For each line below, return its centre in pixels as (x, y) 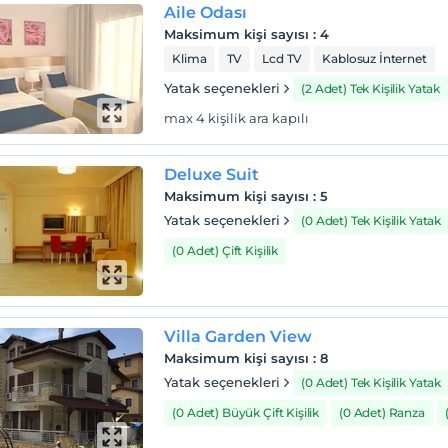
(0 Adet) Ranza (382, 412)
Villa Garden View (238, 336)
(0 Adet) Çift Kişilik (225, 250)
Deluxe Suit (212, 174)
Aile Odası (206, 12)
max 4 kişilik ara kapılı (237, 118)
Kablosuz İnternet (374, 58)
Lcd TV (282, 58)
